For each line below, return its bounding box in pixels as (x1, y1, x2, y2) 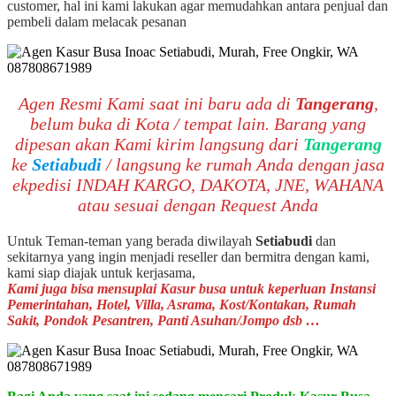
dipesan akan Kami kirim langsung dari (14, 133, 303, 154)
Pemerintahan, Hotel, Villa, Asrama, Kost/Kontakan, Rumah (7, 296, 356, 312)
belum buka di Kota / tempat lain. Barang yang (30, 113, 366, 133)
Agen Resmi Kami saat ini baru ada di (18, 93, 295, 113)
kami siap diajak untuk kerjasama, (7, 264, 195, 280)
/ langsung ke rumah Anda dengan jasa (106, 154, 385, 174)
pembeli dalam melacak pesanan (7, 13, 187, 29)
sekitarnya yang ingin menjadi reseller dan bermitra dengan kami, (7, 248, 369, 264)
